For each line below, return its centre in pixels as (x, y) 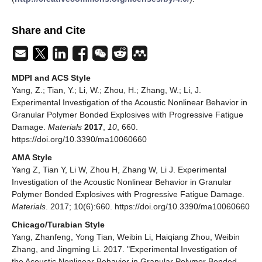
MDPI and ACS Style (51, 78)
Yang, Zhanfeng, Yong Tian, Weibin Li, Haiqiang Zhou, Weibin (126, 237)
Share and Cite (49, 31)
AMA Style (32, 158)
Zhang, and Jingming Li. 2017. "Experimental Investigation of (124, 249)
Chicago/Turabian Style (58, 225)
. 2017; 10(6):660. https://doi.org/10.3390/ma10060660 (148, 207)
